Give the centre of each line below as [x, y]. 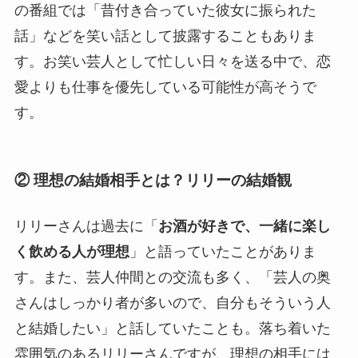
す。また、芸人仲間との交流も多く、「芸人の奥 [172, 278]
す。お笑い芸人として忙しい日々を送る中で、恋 [172, 61]
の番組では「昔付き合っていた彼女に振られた [165, 10]
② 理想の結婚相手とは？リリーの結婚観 [153, 181]
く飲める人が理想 [72, 252]
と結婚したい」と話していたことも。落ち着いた [172, 329]
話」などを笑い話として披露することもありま [165, 36]
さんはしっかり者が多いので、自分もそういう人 [172, 303]
